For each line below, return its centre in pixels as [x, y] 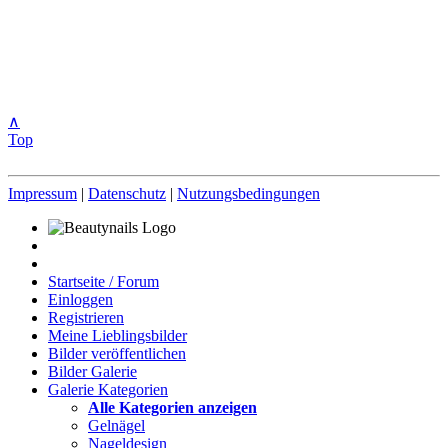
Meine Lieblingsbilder [117, 335]
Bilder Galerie [92, 371]
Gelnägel [116, 425]
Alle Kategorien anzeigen [172, 407]
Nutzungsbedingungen [248, 193]
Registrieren [86, 317]
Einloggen [80, 299]
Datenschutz [127, 193]
